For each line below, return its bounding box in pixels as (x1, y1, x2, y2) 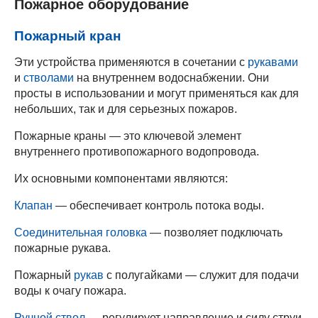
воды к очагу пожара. (14, 284, 126, 297)
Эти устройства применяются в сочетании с (14, 55, 248, 68)
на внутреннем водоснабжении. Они (74, 71, 269, 84)
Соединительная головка (14, 226, 147, 238)
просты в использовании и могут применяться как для (14, 87, 299, 99)
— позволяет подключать (147, 226, 283, 238)
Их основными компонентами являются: (14, 172, 228, 185)
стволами (23, 71, 74, 84)
